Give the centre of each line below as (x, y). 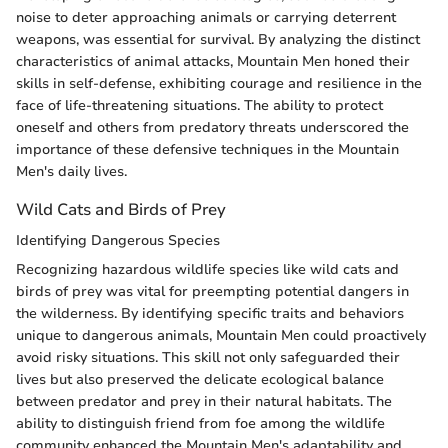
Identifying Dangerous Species (118, 241)
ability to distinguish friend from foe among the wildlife (200, 424)
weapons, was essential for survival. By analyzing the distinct (218, 40)
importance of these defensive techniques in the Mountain (207, 150)
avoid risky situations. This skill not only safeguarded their (208, 358)
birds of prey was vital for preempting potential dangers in (212, 292)
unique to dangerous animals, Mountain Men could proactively (221, 336)
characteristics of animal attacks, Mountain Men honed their (213, 62)
